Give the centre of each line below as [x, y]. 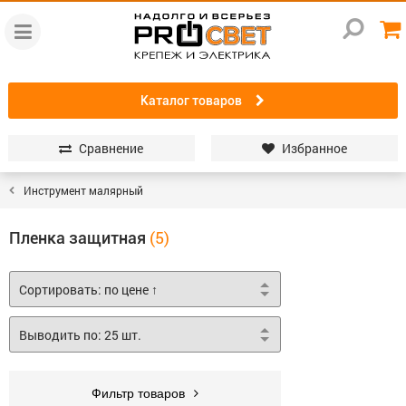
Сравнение [111, 148]
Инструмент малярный [83, 190]
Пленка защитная [77, 238]
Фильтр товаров [138, 393]
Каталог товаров [192, 100]
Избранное [314, 148]
